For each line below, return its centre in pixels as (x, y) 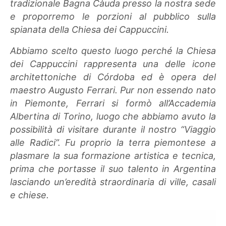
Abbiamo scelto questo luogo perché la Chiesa (113, 50)
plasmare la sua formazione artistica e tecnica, (113, 155)
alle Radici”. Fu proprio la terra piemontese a (113, 142)
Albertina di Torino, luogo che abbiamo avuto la (113, 116)
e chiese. (30, 195)
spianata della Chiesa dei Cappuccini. (90, 29)
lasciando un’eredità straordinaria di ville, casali (113, 182)
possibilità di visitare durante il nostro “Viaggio (113, 129)
